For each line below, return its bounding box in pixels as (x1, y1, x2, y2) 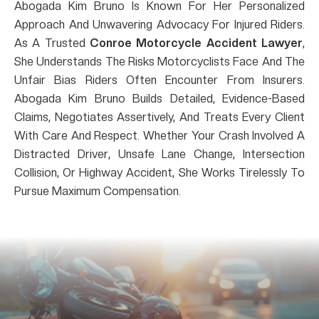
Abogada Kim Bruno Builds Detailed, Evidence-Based (14, 91, 305, 105)
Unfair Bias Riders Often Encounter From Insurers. (14, 73, 305, 87)
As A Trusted (14, 36, 90, 50)
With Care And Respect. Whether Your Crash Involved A (14, 128, 305, 142)
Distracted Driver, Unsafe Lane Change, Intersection (14, 147, 305, 161)
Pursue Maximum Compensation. (14, 184, 181, 198)
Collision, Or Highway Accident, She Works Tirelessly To (14, 165, 305, 179)
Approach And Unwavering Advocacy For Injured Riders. (14, 17, 305, 31)
